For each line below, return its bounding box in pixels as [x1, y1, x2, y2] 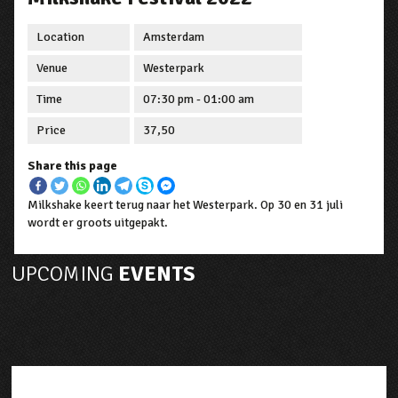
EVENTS [114, 260, 195, 288]
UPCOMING [12, 260, 115, 288]
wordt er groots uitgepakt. [28, 215, 169, 231]
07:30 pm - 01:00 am [143, 92, 255, 107]
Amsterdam [143, 29, 205, 45]
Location [36, 29, 85, 45]
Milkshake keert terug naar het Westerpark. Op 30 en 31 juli [28, 197, 344, 213]
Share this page [28, 158, 118, 174]
